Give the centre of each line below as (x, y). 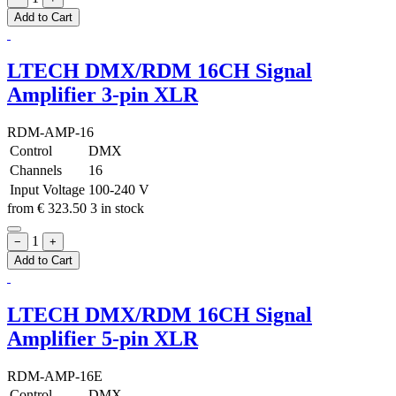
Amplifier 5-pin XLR (103, 339)
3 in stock (117, 209)
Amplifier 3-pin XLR (103, 95)
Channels (36, 171)
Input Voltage (47, 190)
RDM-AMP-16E (55, 377)
